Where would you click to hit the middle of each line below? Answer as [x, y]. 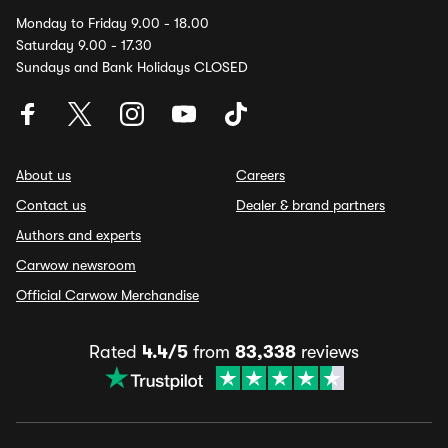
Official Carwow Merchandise [107, 295]
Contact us [51, 205]
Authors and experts [78, 235]
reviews [327, 352]
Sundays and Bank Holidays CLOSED [132, 67]
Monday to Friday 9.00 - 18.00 [112, 23]
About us [43, 175]
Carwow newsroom [76, 265]
